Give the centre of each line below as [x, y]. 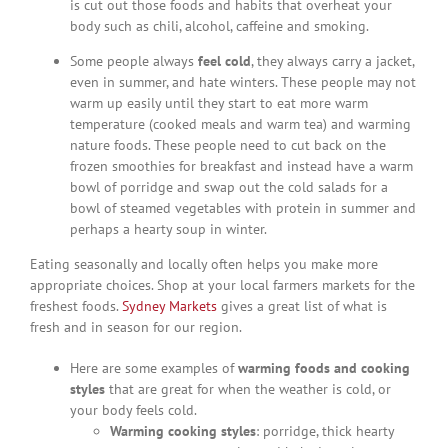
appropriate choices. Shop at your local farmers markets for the [222, 284]
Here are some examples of [153, 367]
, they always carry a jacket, [332, 60]
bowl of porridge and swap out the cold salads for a [228, 186]
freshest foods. [75, 305]
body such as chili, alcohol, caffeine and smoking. [219, 25]
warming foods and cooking [323, 367]
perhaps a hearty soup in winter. [168, 228]
